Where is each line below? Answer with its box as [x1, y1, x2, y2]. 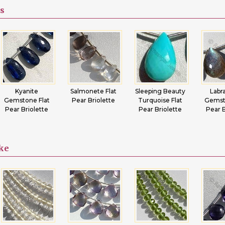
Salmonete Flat [70, 87, 117, 95]
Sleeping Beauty [135, 87, 186, 95]
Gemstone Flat [4, 96, 50, 104]
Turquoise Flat [138, 96, 183, 104]
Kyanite [15, 87, 39, 95]
